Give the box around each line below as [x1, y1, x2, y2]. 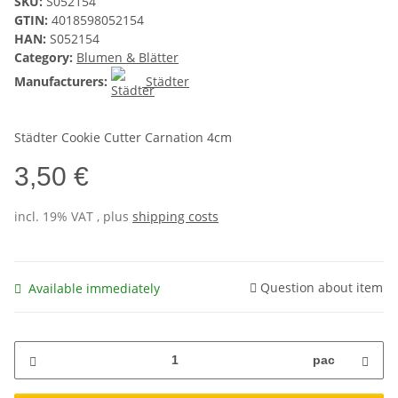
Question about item [260, 278, 383, 296]
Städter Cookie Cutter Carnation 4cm [14, 129, 232, 147]
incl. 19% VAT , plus [14, 208, 132, 226]
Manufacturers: [14, 73, 107, 91]
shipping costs [132, 208, 219, 226]
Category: [14, 49, 76, 67]
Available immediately [28, 279, 160, 297]
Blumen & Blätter [76, 49, 179, 67]
